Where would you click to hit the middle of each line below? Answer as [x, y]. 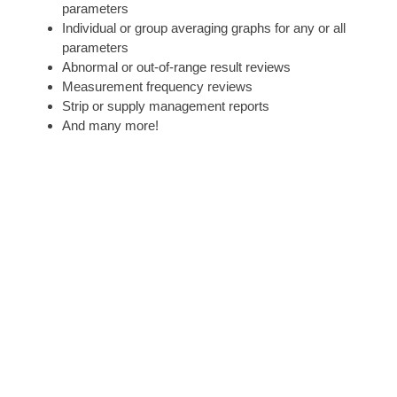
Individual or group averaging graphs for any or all [204, 28]
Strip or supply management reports [166, 106]
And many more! [110, 126]
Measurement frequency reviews [157, 87]
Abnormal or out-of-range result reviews [176, 67]
